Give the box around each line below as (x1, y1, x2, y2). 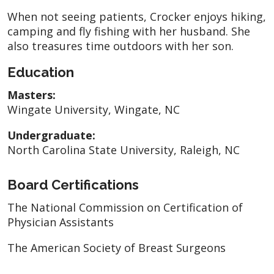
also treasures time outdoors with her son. (7, 38, 234, 53)
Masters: (7, 87, 56, 102)
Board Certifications (7, 176, 139, 193)
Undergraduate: (7, 127, 95, 143)
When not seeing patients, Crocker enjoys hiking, (7, 9, 266, 24)
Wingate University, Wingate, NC (7, 102, 180, 117)
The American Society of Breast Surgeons (7, 240, 226, 255)
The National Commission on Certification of (7, 199, 243, 215)
